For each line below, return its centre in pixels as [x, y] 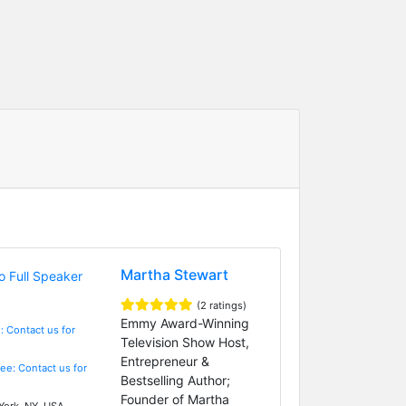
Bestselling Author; [175, 380]
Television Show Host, [184, 342]
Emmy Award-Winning [184, 323]
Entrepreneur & [164, 361]
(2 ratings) [221, 305]
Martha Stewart [174, 274]
